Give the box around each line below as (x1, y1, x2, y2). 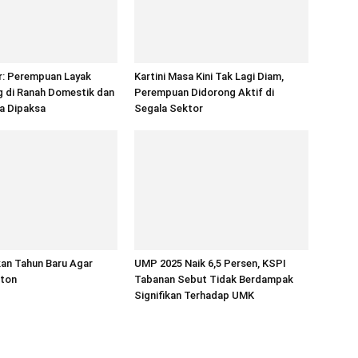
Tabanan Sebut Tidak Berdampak (134, 273, 293, 285)
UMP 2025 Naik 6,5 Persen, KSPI (134, 257, 286, 269)
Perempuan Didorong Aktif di (134, 86, 274, 98)
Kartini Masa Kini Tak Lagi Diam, (134, 70, 284, 82)
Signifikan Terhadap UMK (134, 289, 254, 301)
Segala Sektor (134, 102, 203, 114)
